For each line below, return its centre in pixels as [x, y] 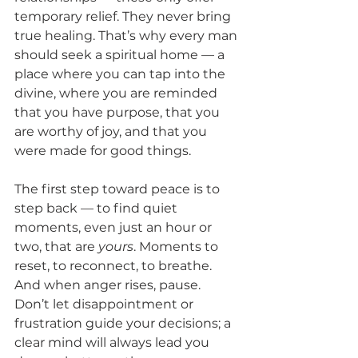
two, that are [56, 246]
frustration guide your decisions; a [124, 323]
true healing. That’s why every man [127, 35]
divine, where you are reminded [117, 93]
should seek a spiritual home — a [121, 54]
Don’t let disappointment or [105, 304]
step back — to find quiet [97, 208]
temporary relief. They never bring [124, 16]
